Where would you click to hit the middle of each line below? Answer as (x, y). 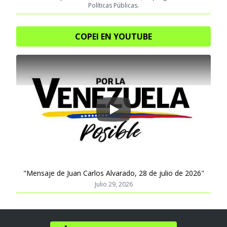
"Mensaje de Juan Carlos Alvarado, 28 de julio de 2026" (113, 173)
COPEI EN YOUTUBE (113, 36)
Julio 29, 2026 (113, 184)
